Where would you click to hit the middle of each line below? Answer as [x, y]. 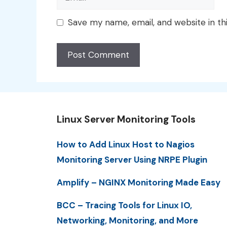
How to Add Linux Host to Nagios [126, 144]
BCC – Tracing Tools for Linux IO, [124, 205]
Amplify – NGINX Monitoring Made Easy [139, 182]
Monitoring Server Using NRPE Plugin [132, 159]
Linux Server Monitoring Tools [126, 119]
